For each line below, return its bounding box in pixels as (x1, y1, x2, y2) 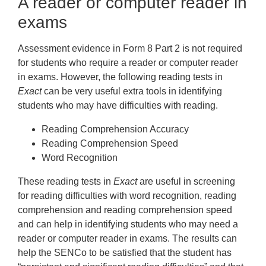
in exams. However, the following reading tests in (18, 72, 223, 83)
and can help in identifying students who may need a (18, 219, 239, 230)
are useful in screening (137, 176, 236, 187)
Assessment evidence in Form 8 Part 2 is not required (18, 43, 243, 54)
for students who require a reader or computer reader (18, 58, 239, 68)
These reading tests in (18, 176, 114, 187)
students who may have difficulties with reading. (18, 100, 218, 111)
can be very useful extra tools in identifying (42, 86, 223, 97)
